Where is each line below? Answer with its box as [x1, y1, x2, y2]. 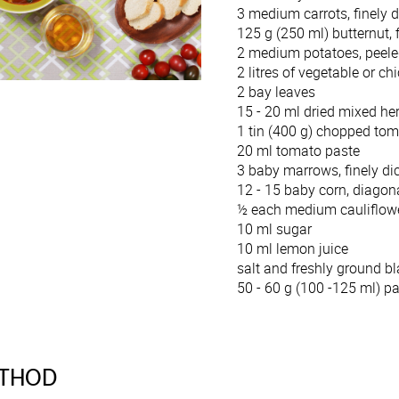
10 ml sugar [237, 218, 316, 239]
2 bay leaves [237, 81, 316, 102]
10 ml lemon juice [237, 238, 349, 258]
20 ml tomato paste [237, 140, 361, 160]
